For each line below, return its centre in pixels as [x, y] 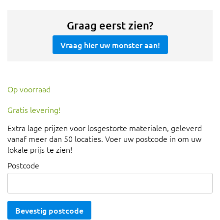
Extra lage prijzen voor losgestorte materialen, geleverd [105, 128]
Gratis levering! [34, 110]
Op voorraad [29, 89]
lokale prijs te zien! [40, 150]
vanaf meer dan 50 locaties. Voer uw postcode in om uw [104, 139]
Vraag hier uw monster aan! [110, 45]
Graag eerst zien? [110, 26]
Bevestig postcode [49, 210]
